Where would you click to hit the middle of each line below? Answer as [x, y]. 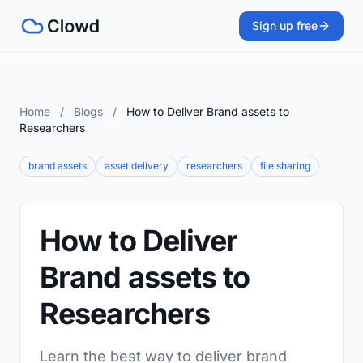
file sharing [285, 166]
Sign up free [285, 26]
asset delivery [137, 166]
